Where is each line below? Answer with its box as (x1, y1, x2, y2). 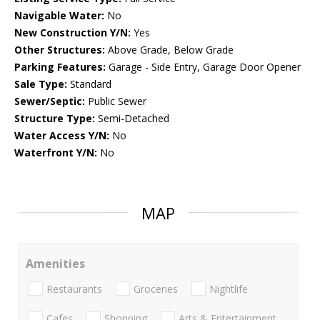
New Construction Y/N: (14, 26, 131, 40)
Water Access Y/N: (14, 129, 109, 143)
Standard (67, 77, 111, 91)
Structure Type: (14, 111, 95, 126)
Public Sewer (85, 94, 146, 109)
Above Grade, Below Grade (105, 43, 234, 57)
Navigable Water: (14, 9, 104, 23)
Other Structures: (14, 43, 105, 57)
